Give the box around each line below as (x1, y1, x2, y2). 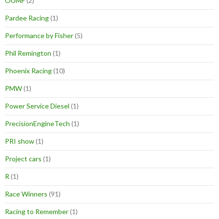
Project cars (5, 154, 42, 163)
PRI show (5, 137, 34, 146)
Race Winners (5, 190, 47, 198)
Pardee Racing (5, 14, 49, 22)
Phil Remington (5, 49, 51, 58)
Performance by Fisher (5, 31, 73, 40)
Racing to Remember (5, 207, 68, 216)
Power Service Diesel (5, 102, 69, 110)
